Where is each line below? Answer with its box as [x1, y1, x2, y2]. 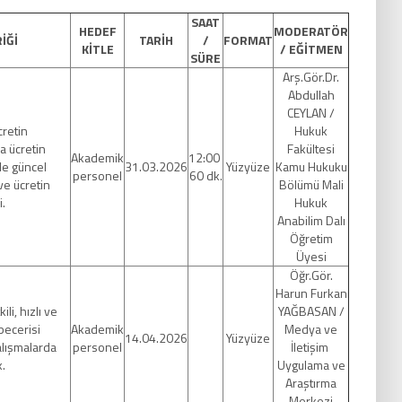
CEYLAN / [287, 103, 335, 122]
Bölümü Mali [278, 175, 344, 194]
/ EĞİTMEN [279, 39, 343, 58]
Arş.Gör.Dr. [283, 67, 339, 86]
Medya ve [284, 319, 337, 338]
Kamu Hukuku [275, 157, 347, 176]
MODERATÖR [274, 22, 348, 40]
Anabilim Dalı [276, 211, 345, 230]
